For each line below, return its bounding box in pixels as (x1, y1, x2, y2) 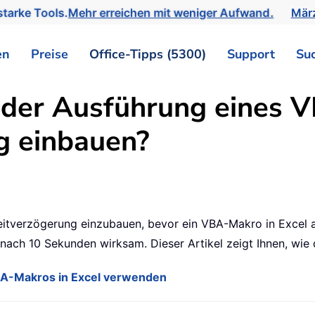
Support (227, 45, 275, 63)
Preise (31, 45, 68, 63)
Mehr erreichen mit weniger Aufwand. (69, 5, 277, 20)
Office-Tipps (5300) (89, 45, 206, 63)
